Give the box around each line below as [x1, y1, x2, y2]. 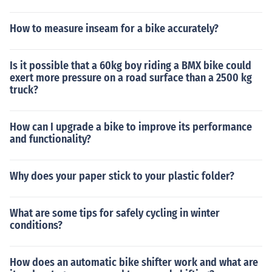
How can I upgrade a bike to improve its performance [10, 120, 252, 134]
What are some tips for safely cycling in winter [10, 206, 220, 220]
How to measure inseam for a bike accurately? [10, 22, 219, 35]
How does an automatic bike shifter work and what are [10, 256, 258, 269]
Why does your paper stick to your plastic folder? [10, 169, 234, 183]
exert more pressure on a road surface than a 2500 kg [10, 71, 252, 84]
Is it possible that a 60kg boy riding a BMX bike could [10, 59, 251, 72]
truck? [10, 83, 38, 97]
